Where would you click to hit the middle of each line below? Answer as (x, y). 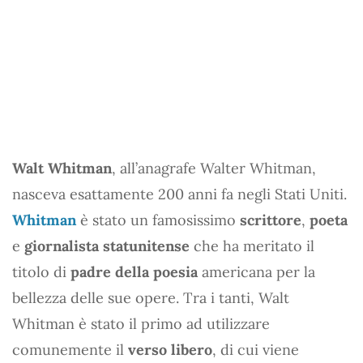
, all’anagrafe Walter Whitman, (214, 168)
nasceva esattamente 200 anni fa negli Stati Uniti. (179, 194)
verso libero (170, 349)
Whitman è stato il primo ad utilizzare (141, 323)
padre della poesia (134, 271)
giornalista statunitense (107, 246)
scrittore (271, 220)
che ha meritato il (252, 246)
